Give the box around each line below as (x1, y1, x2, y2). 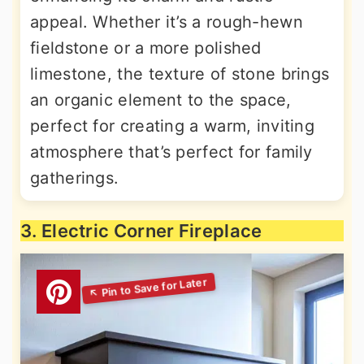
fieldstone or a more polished (30, 37, 262, 58)
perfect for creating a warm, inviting (30, 115, 315, 136)
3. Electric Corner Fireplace (20, 219, 262, 241)
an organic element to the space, (30, 89, 292, 110)
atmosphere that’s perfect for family (30, 141, 313, 162)
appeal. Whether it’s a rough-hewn (30, 11, 303, 32)
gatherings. (30, 167, 119, 188)
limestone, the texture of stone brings (30, 63, 330, 84)
